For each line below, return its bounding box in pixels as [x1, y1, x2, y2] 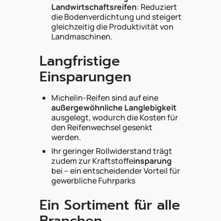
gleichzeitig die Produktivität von [51, 21, 174, 32]
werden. [51, 132, 81, 143]
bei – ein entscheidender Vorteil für [51, 165, 180, 176]
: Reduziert [137, 1, 177, 12]
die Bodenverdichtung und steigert [51, 11, 182, 22]
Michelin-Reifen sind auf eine [51, 92, 158, 103]
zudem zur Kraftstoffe [51, 155, 133, 166]
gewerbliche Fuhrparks [51, 175, 135, 186]
